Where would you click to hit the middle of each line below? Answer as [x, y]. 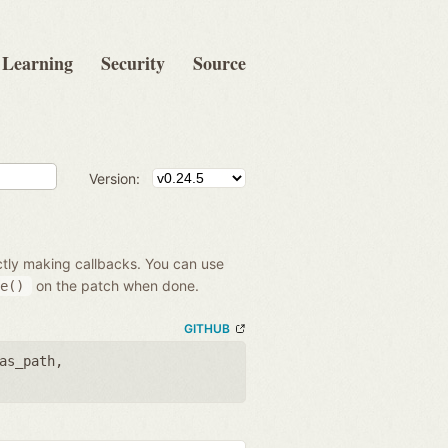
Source [219, 63]
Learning [37, 63]
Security [133, 63]
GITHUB [207, 329]
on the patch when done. [115, 285]
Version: [114, 178]
